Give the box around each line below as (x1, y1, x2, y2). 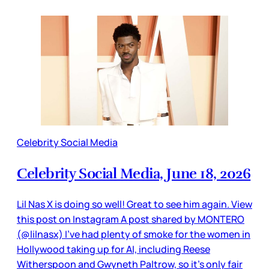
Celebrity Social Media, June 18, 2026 (17, 165, 251, 183)
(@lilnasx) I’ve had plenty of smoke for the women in (17, 228, 250, 241)
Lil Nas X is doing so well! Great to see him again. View (17, 198, 252, 211)
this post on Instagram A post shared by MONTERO (17, 213, 244, 226)
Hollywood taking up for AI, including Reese (17, 243, 210, 256)
